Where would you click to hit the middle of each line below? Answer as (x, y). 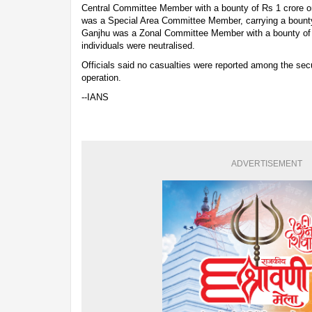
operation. (101, 77)
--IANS (95, 97)
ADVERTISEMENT (266, 163)
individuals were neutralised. (138, 45)
